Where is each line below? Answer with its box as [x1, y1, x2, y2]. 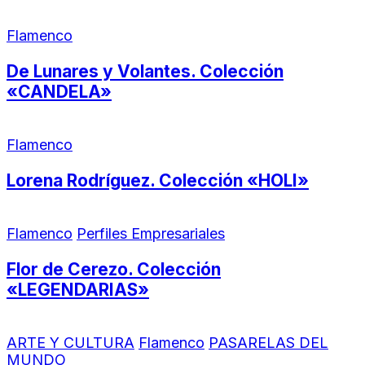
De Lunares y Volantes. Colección [7, 60, 284, 81]
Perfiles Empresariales [77, 224, 225, 242]
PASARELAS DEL [209, 333, 328, 351]
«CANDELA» [7, 81, 112, 102]
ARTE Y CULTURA [7, 333, 134, 351]
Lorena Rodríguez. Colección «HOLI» [7, 169, 309, 191]
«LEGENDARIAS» [7, 279, 149, 300]
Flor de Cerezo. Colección [7, 258, 221, 279]
